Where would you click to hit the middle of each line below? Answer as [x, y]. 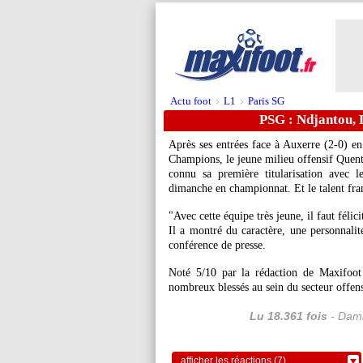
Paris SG [266, 101]
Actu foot [191, 101]
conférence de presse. [217, 245]
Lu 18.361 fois [288, 316]
